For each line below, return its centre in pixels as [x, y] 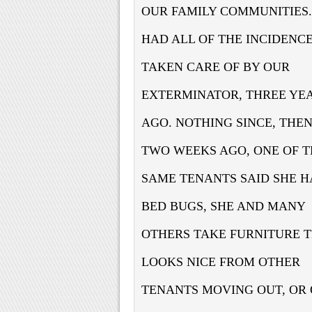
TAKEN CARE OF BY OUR [216, 67]
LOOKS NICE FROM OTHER [221, 262]
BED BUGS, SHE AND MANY [223, 206]
